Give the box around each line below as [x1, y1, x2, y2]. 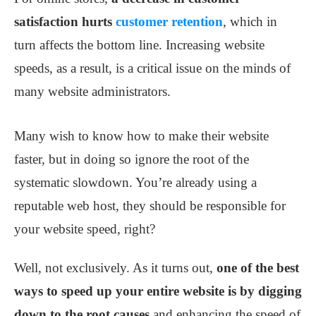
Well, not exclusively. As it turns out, [14, 260, 217, 276]
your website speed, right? [14, 221, 155, 237]
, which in [223, 14, 277, 30]
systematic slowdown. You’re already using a [14, 175, 257, 190]
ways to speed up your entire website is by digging [14, 284, 302, 299]
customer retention [116, 14, 223, 30]
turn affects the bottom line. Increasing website [14, 37, 265, 53]
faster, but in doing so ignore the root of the [14, 152, 249, 167]
